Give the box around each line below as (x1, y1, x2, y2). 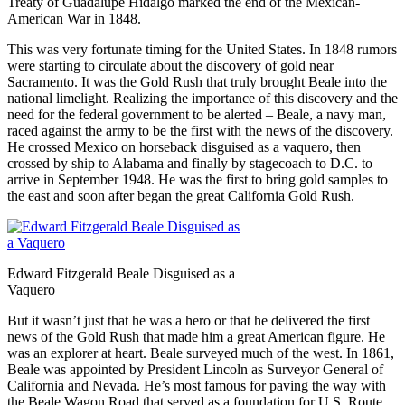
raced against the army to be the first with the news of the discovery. (7, 123, 393, 139)
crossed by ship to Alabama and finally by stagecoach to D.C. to (7, 155, 372, 172)
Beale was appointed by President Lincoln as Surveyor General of (7, 362, 383, 378)
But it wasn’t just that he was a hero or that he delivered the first (7, 313, 370, 329)
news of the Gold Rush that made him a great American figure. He (7, 329, 385, 345)
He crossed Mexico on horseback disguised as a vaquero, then (7, 139, 361, 155)
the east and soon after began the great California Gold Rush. (7, 188, 354, 204)
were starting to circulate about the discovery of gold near (7, 58, 334, 74)
